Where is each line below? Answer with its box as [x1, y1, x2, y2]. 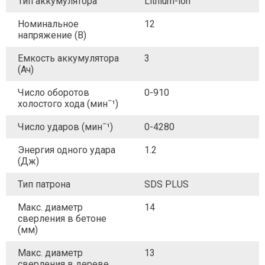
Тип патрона [18, 179, 70, 190]
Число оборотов [18, 87, 89, 98]
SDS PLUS [144, 179, 189, 190]
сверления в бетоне [18, 213, 106, 224]
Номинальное [18, 18, 79, 30]
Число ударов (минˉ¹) [18, 121, 113, 132]
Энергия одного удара [18, 144, 115, 156]
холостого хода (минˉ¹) [18, 98, 118, 109]
